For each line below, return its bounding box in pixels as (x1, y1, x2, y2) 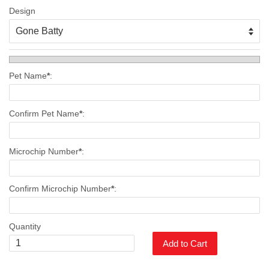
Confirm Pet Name (9, 108, 79, 118)
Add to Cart (163, 238, 207, 249)
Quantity (9, 221, 41, 231)
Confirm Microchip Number (9, 184, 111, 194)
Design (9, 6, 35, 16)
